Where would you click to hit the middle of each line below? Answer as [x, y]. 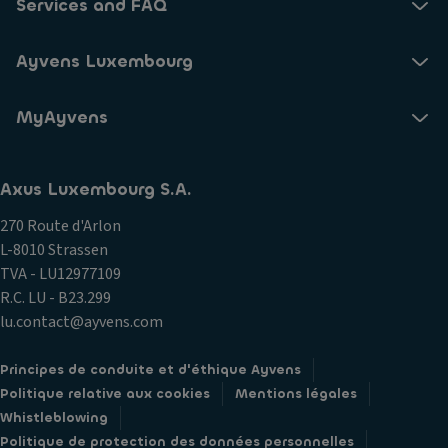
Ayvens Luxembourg [104, 62]
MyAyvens [62, 118]
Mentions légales [296, 394]
